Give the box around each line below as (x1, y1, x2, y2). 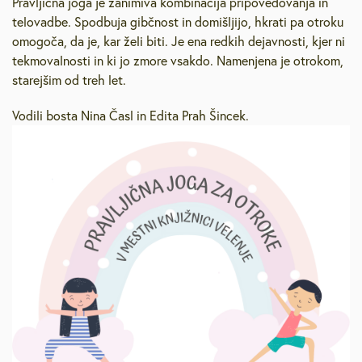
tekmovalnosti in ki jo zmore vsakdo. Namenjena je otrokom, (12, 53, 343, 69)
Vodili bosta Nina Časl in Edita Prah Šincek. (12, 107, 249, 124)
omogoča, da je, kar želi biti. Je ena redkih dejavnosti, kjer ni (12, 33, 345, 49)
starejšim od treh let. (12, 72, 126, 88)
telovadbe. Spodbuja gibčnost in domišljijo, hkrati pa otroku (12, 14, 343, 30)
